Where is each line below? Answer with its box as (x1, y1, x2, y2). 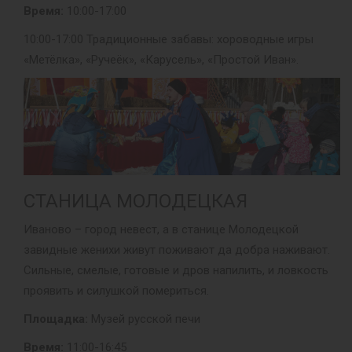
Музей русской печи (88, 312, 200, 327)
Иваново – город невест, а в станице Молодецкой (24, 222, 299, 237)
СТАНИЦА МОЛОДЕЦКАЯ (24, 190, 247, 213)
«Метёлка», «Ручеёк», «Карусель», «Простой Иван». (24, 53, 299, 68)
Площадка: (24, 312, 88, 327)
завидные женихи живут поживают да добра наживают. (24, 243, 330, 258)
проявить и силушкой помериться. (24, 284, 209, 299)
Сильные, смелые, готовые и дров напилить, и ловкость (24, 263, 328, 278)
